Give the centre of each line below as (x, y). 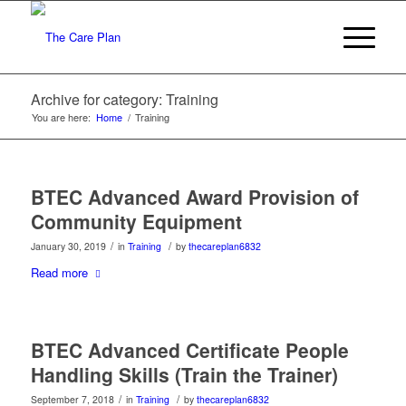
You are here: (61, 117)
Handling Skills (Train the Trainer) (184, 375)
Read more (59, 272)
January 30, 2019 (68, 246)
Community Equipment (136, 221)
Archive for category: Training (124, 99)
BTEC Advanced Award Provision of (194, 197)
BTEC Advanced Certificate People (189, 350)
